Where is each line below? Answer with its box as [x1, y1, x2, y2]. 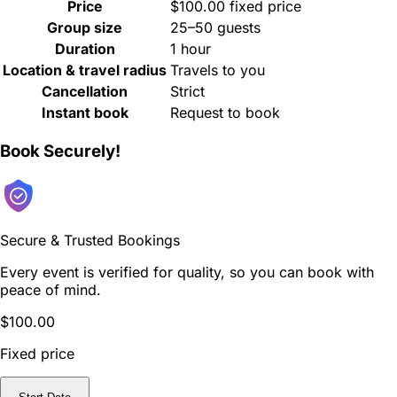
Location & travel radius [3, 61, 167, 80]
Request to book [170, 104, 280, 122]
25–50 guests [170, 19, 261, 37]
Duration [54, 40, 115, 58]
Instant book [41, 104, 128, 122]
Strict [170, 82, 205, 101]
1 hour [170, 40, 211, 58]
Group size [47, 19, 122, 37]
